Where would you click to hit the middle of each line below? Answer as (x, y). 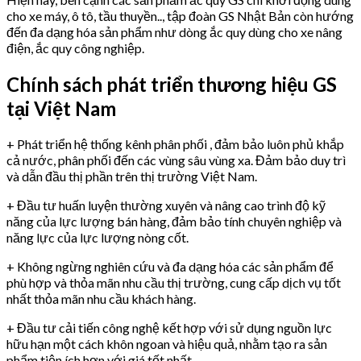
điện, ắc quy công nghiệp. (75, 48)
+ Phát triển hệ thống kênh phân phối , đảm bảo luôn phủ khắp (175, 144)
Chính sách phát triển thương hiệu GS (172, 84)
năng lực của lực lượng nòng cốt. (98, 238)
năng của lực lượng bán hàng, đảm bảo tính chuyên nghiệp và (174, 222)
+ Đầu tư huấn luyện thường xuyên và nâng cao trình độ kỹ (166, 205)
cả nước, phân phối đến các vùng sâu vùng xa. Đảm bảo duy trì (176, 160)
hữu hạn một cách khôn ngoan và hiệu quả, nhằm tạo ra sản (167, 344)
